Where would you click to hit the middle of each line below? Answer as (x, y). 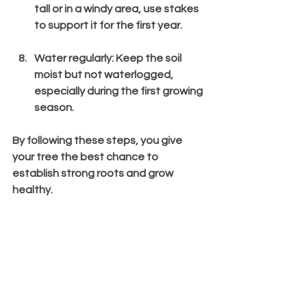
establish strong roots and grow (94, 173)
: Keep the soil (148, 58)
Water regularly (73, 58)
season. (54, 107)
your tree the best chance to (86, 157)
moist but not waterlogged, (105, 74)
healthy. (33, 189)
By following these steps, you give (98, 140)
